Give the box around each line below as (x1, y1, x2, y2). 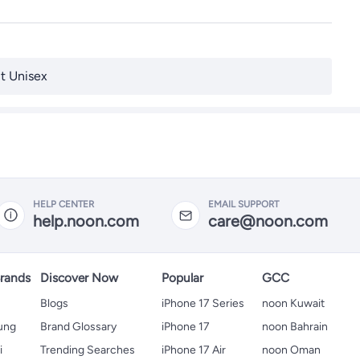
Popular (162, 269, 203, 285)
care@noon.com (208, 211, 328, 231)
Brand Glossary (40, 319, 117, 333)
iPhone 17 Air (162, 342, 226, 357)
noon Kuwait (262, 296, 325, 310)
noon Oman (262, 342, 321, 357)
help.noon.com (33, 211, 139, 231)
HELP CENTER (33, 198, 94, 210)
